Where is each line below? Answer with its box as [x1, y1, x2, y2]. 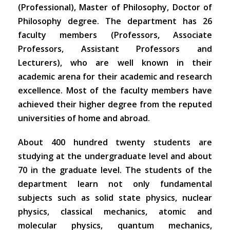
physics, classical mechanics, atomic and [18, 206, 212, 217]
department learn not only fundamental [18, 178, 212, 189]
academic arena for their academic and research [18, 71, 212, 82]
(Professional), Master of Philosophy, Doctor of [18, 2, 212, 13]
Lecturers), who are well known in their [18, 57, 212, 68]
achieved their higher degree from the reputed [18, 99, 212, 110]
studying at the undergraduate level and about [18, 150, 212, 162]
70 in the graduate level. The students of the [18, 164, 212, 176]
